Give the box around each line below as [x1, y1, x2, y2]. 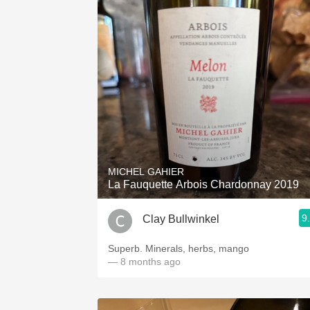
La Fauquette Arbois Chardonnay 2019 [108, 179, 299, 190]
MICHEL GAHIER [108, 166, 184, 177]
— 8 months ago [108, 256, 181, 267]
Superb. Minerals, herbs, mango [145, 243, 249, 254]
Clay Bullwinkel [143, 212, 219, 225]
